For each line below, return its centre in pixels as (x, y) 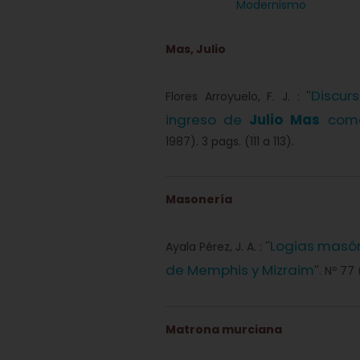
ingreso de (208, 120)
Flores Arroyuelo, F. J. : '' (239, 96)
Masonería (199, 199)
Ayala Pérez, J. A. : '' (218, 247)
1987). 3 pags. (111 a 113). (230, 141)
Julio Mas (285, 120)
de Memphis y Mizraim (240, 270)
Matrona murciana (224, 329)
